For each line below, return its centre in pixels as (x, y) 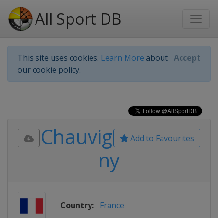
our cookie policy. (49, 70)
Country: (77, 205)
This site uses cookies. (59, 58)
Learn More (122, 58)
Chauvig (77, 136)
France (112, 205)
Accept (187, 58)
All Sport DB (78, 19)
